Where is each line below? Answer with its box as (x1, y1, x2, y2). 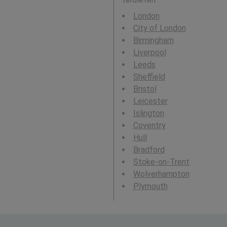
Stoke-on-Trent (133, 157, 190, 167)
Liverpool (133, 48, 166, 57)
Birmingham (133, 35, 174, 45)
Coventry (133, 121, 166, 130)
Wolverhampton (133, 169, 190, 179)
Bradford (133, 145, 165, 155)
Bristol (133, 84, 157, 94)
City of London (133, 23, 186, 33)
